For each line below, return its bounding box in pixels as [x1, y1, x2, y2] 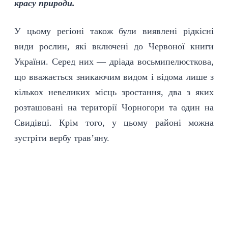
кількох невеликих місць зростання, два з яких [14, 87, 214, 97]
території [81, 102, 118, 112]
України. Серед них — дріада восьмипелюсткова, [14, 56, 214, 67]
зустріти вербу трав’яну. [14, 133, 109, 143]
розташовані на [14, 102, 81, 112]
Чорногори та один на [117, 102, 214, 112]
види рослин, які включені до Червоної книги [14, 41, 214, 51]
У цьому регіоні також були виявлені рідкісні [14, 26, 214, 36]
